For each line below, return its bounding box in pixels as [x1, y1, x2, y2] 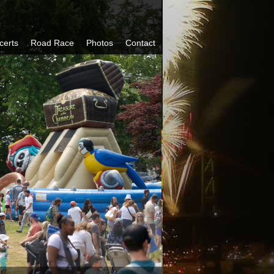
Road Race [31, 38, 74, 48]
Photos [86, 38, 113, 48]
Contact [125, 38, 155, 48]
